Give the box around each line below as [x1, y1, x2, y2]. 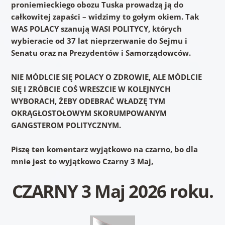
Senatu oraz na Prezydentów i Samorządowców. [11, 47, 191, 58]
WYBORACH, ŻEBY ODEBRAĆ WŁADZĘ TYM [11, 95, 165, 106]
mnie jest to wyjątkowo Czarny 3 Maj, [11, 156, 153, 166]
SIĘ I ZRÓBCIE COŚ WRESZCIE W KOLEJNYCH [11, 83, 170, 94]
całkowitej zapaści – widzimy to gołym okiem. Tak [11, 11, 199, 22]
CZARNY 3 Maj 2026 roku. [12, 179, 213, 203]
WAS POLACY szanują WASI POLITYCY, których [11, 23, 182, 34]
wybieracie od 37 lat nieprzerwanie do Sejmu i [11, 35, 187, 46]
